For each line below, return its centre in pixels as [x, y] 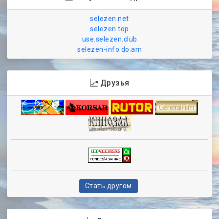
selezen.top [109, 29]
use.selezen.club [109, 39]
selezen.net [109, 19]
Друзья [114, 83]
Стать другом [108, 186]
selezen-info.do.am [109, 50]
